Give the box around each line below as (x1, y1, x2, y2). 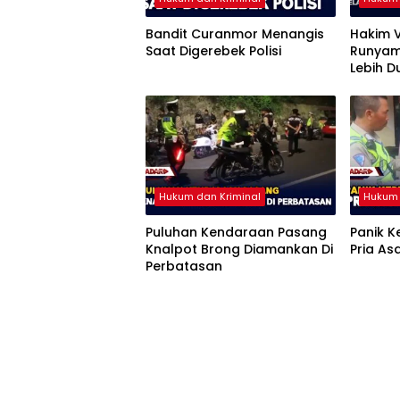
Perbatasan (146, 257, 222, 276)
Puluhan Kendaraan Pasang (146, 223, 327, 242)
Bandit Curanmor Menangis (146, 25, 324, 44)
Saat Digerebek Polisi (146, 42, 281, 61)
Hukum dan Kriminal (159, 189, 261, 204)
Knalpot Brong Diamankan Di (146, 240, 333, 259)
